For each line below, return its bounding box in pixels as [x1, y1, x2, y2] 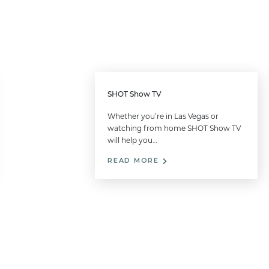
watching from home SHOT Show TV [107, 124, 241, 133]
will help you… [107, 136, 158, 145]
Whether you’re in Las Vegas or [107, 112, 219, 121]
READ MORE [107, 157, 162, 165]
